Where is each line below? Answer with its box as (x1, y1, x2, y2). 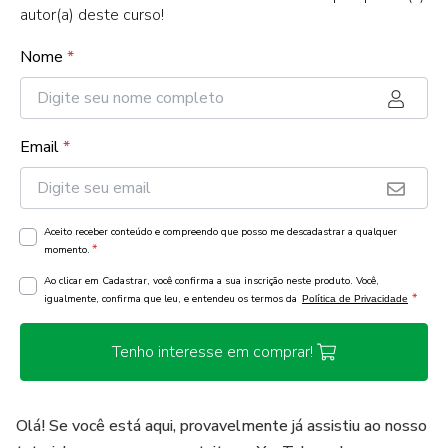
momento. (44, 243, 90, 257)
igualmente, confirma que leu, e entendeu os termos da (44, 292, 300, 306)
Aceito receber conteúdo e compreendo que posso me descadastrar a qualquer (44, 225, 397, 239)
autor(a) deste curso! (20, 4, 164, 26)
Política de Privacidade (302, 293, 408, 304)
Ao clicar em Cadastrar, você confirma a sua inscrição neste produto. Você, (44, 274, 379, 288)
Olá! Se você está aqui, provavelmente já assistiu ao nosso (16, 415, 427, 437)
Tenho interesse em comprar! (111, 341, 313, 363)
